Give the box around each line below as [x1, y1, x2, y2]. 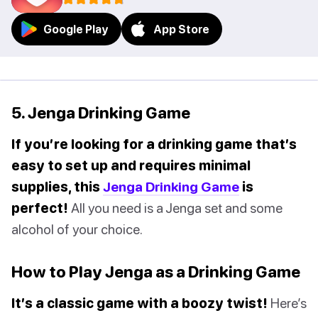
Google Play [43, 23, 109, 36]
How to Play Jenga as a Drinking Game [11, 262, 300, 282]
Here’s [268, 295, 307, 312]
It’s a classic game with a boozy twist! [11, 295, 268, 312]
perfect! [11, 199, 68, 216]
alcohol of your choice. [11, 221, 143, 238]
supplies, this [11, 178, 103, 195]
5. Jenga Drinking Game [11, 103, 190, 123]
